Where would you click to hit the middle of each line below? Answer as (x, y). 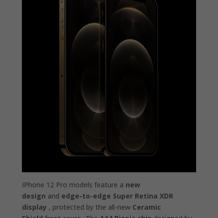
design (34, 196)
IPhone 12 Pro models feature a (73, 185)
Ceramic (146, 207)
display (34, 207)
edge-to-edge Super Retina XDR (117, 196)
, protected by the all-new (89, 207)
